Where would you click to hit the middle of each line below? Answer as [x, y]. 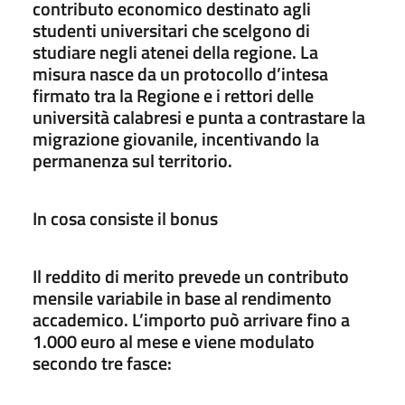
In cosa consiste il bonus [125, 218]
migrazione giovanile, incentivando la [176, 138]
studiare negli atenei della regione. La [175, 52]
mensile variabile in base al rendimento [182, 297]
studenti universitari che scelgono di [171, 30]
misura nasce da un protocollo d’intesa [180, 73]
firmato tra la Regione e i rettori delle [173, 95]
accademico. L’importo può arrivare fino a [191, 319]
